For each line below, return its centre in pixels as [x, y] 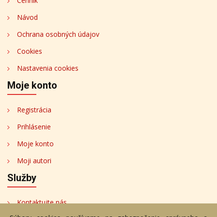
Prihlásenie [34, 126]
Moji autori [34, 160]
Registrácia [34, 109]
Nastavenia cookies [48, 68]
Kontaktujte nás [42, 202]
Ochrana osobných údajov [58, 34]
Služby [22, 178]
